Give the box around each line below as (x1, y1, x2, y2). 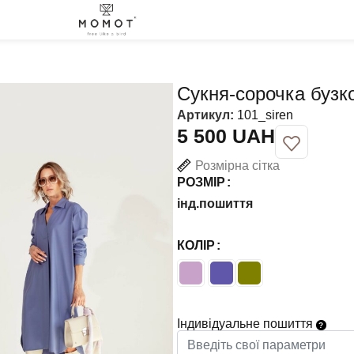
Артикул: (176, 108, 237, 122)
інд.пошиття (176, 197, 253, 211)
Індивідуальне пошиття (176, 317, 316, 331)
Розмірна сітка (195, 158, 281, 172)
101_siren (236, 108, 293, 122)
